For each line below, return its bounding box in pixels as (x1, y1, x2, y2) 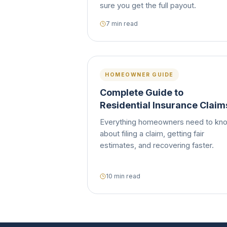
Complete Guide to (100, 87, 183, 98)
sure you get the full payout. (100, 1, 196, 10)
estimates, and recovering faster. (100, 141, 214, 150)
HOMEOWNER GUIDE (105, 71, 174, 78)
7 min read (106, 20, 138, 27)
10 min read (106, 172, 140, 180)
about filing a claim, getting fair (100, 129, 204, 138)
